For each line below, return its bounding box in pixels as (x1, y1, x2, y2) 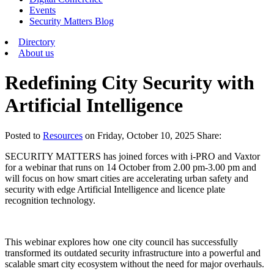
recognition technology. (5, 194, 95, 206)
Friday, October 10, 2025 (97, 130, 194, 141)
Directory (18, 37, 55, 47)
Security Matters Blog (29, 16, 114, 26)
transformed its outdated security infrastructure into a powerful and (5, 247, 261, 258)
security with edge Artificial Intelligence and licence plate (5, 183, 225, 194)
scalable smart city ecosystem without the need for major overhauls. (5, 258, 264, 269)
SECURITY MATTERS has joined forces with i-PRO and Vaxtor (5, 150, 260, 161)
